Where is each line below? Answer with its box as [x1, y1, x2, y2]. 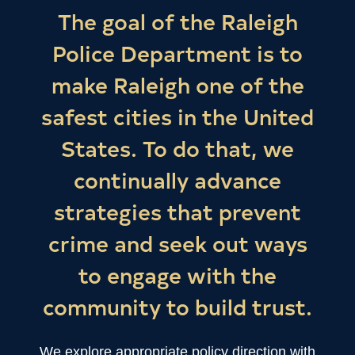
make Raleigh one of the [51, 68, 304, 99]
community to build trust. [43, 290, 312, 321]
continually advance [74, 163, 281, 194]
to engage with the [78, 258, 277, 289]
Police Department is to [52, 36, 303, 67]
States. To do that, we [61, 132, 294, 162]
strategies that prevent [54, 195, 301, 226]
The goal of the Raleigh [57, 5, 298, 36]
